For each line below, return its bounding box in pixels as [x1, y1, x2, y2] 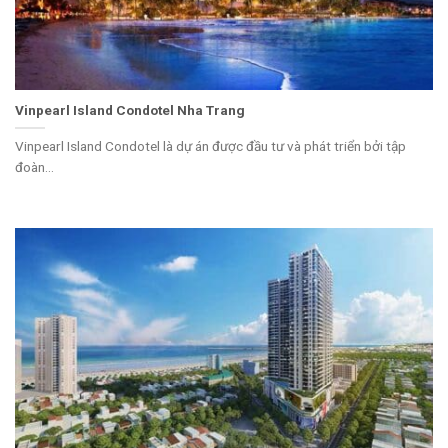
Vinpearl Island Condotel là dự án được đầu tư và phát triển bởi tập [15, 137, 406, 154]
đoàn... [15, 158, 54, 175]
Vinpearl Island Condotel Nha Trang [15, 101, 245, 118]
